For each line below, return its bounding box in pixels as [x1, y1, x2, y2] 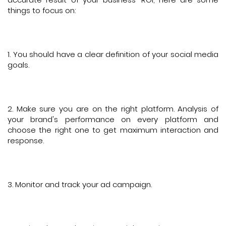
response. [8, 135, 44, 146]
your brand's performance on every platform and [8, 114, 218, 125]
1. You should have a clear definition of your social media [8, 48, 218, 60]
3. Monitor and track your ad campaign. [8, 179, 152, 190]
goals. [8, 59, 29, 70]
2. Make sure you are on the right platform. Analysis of [8, 103, 218, 114]
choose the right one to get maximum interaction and [8, 124, 218, 135]
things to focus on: [8, 5, 76, 16]
